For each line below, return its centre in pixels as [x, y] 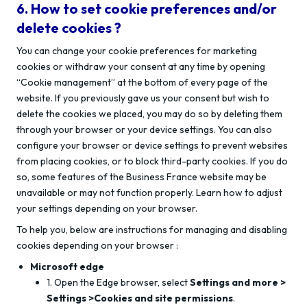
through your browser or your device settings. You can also [144, 130]
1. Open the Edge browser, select [118, 282]
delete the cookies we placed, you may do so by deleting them [149, 114]
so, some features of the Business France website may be [142, 177]
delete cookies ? [69, 28]
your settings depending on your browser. [107, 208]
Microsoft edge [67, 267]
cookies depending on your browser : [97, 245]
